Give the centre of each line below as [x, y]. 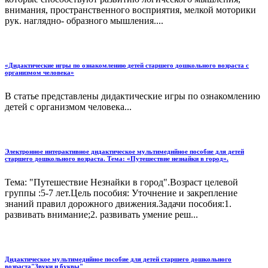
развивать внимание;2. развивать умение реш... [101, 214]
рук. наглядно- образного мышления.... [84, 20]
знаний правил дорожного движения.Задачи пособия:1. [118, 203]
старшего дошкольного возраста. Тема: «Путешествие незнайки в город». [117, 158]
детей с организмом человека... [68, 106]
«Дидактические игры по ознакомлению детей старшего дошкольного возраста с [127, 65]
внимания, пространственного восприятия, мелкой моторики [130, 10]
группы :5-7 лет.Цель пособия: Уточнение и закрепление [121, 193]
